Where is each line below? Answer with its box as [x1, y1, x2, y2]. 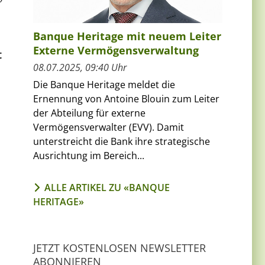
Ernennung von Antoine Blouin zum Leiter [33, 92, 219, 105]
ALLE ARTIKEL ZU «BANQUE [44, 180, 170, 194]
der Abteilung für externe [33, 106, 146, 119]
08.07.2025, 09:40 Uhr [33, 60, 127, 74]
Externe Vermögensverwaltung [33, 43, 199, 57]
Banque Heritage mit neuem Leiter [33, 28, 221, 43]
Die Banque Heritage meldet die [33, 77, 175, 91]
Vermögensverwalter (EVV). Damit [33, 120, 184, 134]
